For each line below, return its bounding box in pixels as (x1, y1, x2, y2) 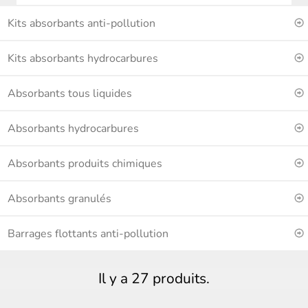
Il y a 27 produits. (98, 269, 210, 289)
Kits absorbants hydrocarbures (8, 51, 158, 67)
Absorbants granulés (8, 191, 111, 207)
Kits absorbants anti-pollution (8, 16, 155, 32)
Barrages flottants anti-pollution (8, 226, 168, 242)
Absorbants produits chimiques (8, 156, 162, 172)
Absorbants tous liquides (8, 86, 132, 102)
